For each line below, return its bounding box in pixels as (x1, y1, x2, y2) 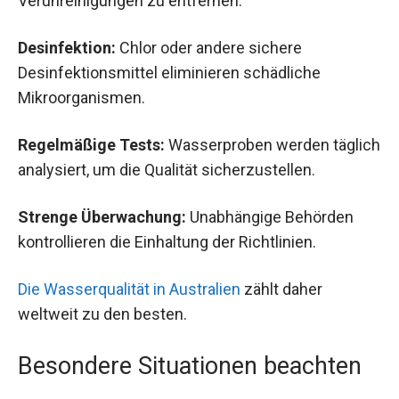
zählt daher (240, 280, 322, 299)
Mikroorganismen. (18, 87, 145, 107)
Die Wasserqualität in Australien (18, 280, 240, 299)
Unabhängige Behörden (186, 208, 354, 227)
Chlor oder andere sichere (116, 37, 302, 57)
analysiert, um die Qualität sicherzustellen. (18, 160, 315, 180)
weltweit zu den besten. (18, 305, 187, 324)
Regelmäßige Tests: (18, 135, 165, 155)
